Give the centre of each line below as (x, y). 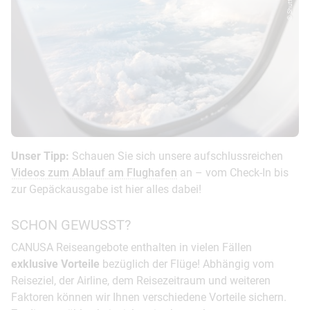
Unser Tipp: (40, 156)
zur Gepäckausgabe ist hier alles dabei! (106, 189)
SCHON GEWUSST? (71, 225)
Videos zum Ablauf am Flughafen (94, 172)
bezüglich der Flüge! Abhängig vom (187, 264)
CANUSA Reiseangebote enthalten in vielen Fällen (131, 247)
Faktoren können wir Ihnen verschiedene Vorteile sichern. (149, 297)
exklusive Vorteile (55, 264)
